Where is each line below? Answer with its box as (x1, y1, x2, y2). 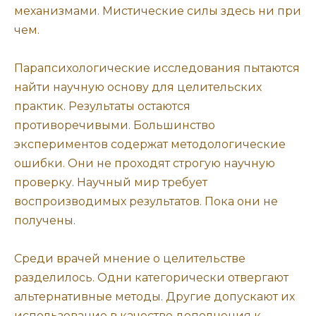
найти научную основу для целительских (14, 80, 262, 94)
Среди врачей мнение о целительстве (14, 252, 245, 266)
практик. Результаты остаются (14, 99, 190, 113)
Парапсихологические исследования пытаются (14, 61, 300, 75)
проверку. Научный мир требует (14, 176, 207, 189)
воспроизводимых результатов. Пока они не (14, 195, 278, 208)
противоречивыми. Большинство (14, 119, 215, 132)
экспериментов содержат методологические (14, 138, 286, 151)
